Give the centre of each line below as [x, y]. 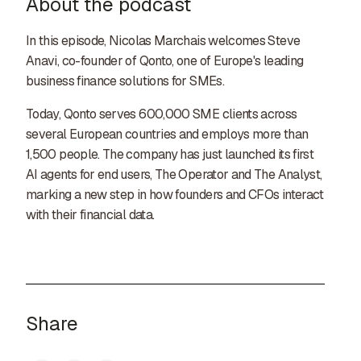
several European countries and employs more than [167, 134]
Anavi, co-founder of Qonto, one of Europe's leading [165, 61]
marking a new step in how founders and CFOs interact [175, 195]
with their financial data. [90, 215]
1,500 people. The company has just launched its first [170, 154]
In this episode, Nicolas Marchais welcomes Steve [163, 41]
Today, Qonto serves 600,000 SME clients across [162, 114]
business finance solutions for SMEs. [125, 81]
